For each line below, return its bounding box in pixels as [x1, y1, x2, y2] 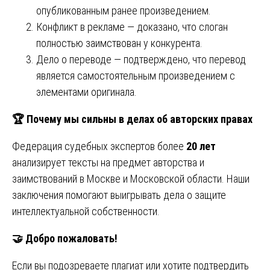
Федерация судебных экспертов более [12, 139, 186, 152]
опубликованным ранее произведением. [36, 4, 211, 17]
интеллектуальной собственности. [12, 204, 160, 218]
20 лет [186, 139, 216, 152]
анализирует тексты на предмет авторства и [12, 155, 204, 169]
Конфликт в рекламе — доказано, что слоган [36, 20, 228, 33]
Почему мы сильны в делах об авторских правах [24, 112, 253, 125]
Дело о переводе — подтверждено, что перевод [36, 52, 246, 66]
